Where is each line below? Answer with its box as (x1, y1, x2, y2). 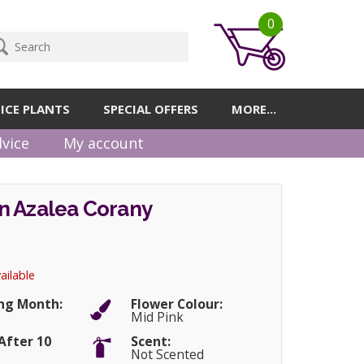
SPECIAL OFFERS (103, 101, 199, 118)
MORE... (232, 101, 277, 118)
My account (63, 133, 144, 154)
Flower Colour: (130, 294, 223, 313)
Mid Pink (130, 307, 184, 326)
